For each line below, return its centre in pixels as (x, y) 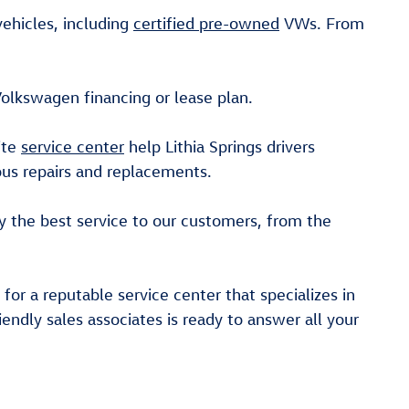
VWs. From (322, 23)
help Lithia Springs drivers (220, 146)
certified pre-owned (206, 23)
